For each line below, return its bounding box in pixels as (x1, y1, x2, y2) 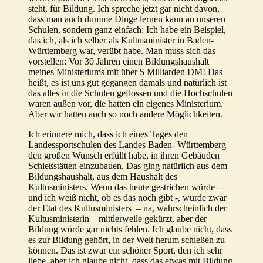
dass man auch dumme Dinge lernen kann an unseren (28, 14, 225, 24)
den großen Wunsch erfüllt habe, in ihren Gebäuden (28, 150, 220, 160)
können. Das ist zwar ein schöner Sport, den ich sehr (28, 245, 222, 255)
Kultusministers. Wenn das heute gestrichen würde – (28, 181, 222, 192)
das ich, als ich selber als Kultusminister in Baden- (28, 35, 214, 45)
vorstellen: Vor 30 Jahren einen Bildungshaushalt (28, 56, 209, 66)
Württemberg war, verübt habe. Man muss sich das (28, 45, 215, 56)
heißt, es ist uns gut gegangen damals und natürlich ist (28, 77, 227, 87)
